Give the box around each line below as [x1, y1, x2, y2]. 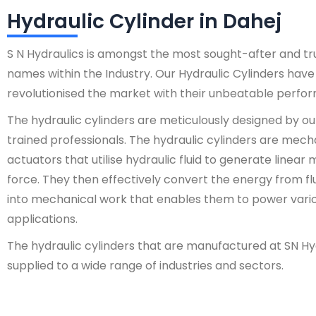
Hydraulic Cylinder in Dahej [7, 7, 281, 35]
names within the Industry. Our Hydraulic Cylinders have [7, 65, 315, 82]
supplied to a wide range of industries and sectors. [7, 257, 284, 274]
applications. [7, 210, 78, 227]
